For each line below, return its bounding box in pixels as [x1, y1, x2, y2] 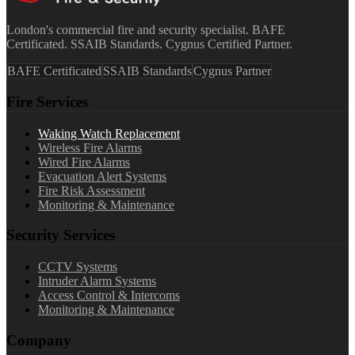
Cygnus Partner [193, 64, 271, 78]
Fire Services [6, 93, 88, 110]
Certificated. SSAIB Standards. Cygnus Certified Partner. [6, 37, 292, 52]
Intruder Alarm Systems [38, 274, 156, 288]
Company [6, 331, 71, 349]
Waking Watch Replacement [38, 126, 180, 140]
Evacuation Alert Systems [38, 169, 166, 183]
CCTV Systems [38, 260, 117, 274]
